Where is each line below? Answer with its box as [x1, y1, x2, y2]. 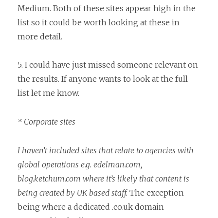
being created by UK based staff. [18, 187, 127, 198]
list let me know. [18, 88, 79, 98]
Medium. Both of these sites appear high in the [18, 3, 196, 13]
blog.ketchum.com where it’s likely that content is [18, 173, 189, 183]
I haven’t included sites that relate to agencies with [18, 145, 194, 155]
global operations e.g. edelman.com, [18, 159, 142, 169]
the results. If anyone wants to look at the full [18, 74, 188, 84]
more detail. [18, 31, 62, 41]
